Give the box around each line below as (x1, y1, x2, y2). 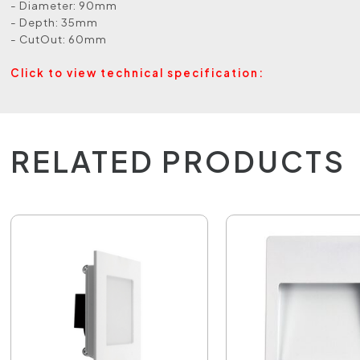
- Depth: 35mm (10, 15, 99, 29)
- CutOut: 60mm (10, 32, 108, 46)
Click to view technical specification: (10, 66, 265, 80)
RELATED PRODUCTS (10, 143, 346, 179)
